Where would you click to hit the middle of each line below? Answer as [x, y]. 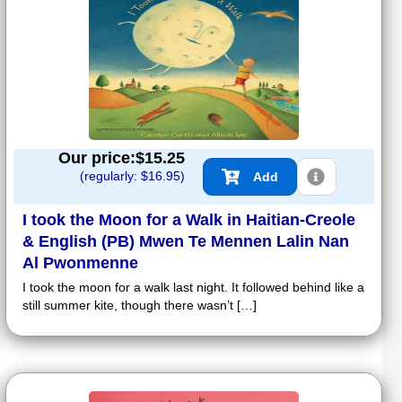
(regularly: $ [114, 175]
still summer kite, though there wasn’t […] [140, 305]
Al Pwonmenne [80, 262]
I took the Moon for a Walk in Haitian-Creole [189, 219]
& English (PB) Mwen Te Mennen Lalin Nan [186, 241]
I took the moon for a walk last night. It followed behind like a [193, 287]
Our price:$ [101, 157]
